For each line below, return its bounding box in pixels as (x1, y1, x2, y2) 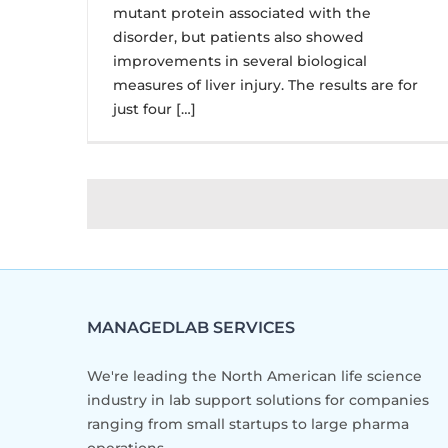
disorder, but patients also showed (113, 28, 364, 46)
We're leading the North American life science (87, 367, 422, 385)
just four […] (113, 100, 196, 118)
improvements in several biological (113, 52, 367, 70)
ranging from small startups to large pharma (87, 415, 409, 433)
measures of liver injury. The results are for (113, 76, 418, 94)
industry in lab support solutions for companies (87, 391, 429, 409)
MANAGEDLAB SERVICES (87, 318, 295, 337)
